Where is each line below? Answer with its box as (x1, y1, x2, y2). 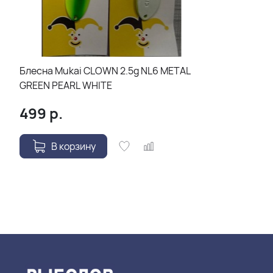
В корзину (51, 139, 96, 153)
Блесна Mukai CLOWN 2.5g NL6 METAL (19, 63, 191, 77)
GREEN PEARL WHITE (19, 78, 112, 92)
